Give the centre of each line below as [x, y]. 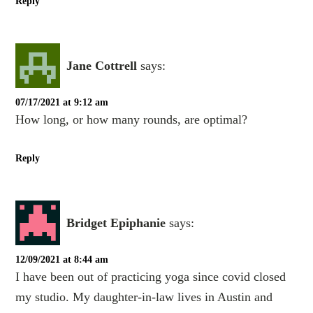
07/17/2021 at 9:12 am [62, 103]
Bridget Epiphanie [116, 223]
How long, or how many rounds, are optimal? [132, 120]
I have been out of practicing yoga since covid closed [151, 277]
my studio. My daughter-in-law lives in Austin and [144, 297]
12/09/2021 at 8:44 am [62, 260]
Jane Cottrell [102, 65]
